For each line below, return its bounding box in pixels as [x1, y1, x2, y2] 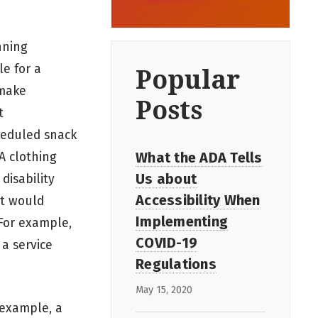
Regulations [136, 255, 216, 273]
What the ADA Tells [136, 148, 263, 166]
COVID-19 [136, 234, 197, 251]
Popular [136, 64, 240, 95]
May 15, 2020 [136, 283, 192, 296]
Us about [136, 170, 197, 187]
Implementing [136, 212, 228, 230]
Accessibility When [136, 191, 261, 209]
